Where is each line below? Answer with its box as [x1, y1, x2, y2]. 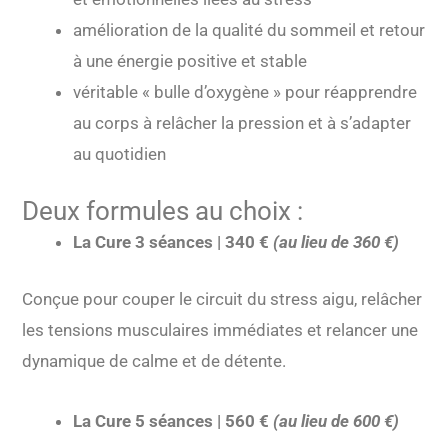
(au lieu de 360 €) [273, 232, 400, 253]
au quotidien [73, 143, 167, 164]
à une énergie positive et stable [73, 50, 308, 71]
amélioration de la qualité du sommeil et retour [73, 19, 426, 40]
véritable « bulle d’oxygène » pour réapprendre [73, 81, 418, 102]
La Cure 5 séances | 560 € [73, 411, 274, 432]
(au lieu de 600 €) [273, 411, 400, 432]
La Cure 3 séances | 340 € [73, 232, 274, 253]
